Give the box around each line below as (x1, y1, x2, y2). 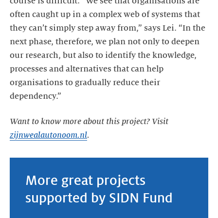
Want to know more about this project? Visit (10, 117, 168, 127)
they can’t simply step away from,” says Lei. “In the (10, 24, 205, 33)
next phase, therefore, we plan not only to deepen (10, 37, 200, 47)
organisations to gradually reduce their (10, 78, 160, 88)
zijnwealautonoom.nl (10, 131, 87, 140)
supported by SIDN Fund (25, 191, 173, 205)
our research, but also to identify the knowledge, (10, 51, 197, 60)
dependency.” (10, 92, 61, 101)
